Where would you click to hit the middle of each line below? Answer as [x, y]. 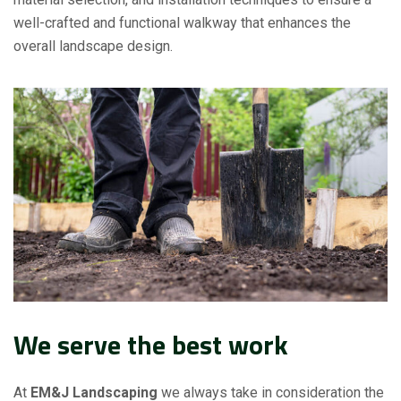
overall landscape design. [93, 46]
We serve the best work [151, 344]
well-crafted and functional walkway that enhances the [182, 22]
